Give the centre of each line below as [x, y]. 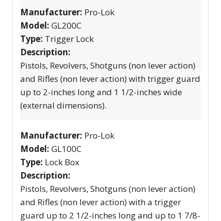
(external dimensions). [63, 105]
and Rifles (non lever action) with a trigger [101, 202]
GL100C [66, 148]
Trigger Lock [69, 38]
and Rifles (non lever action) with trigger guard [110, 78]
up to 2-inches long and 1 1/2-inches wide [101, 92]
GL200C [66, 25]
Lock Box [62, 162]
